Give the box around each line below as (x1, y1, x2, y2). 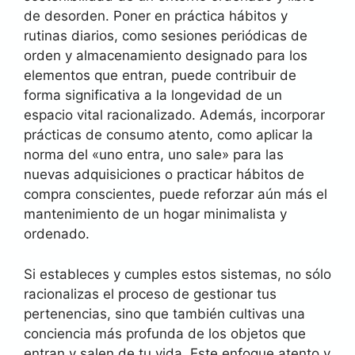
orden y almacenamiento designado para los (24, 48, 307, 63)
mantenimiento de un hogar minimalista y (24, 206, 287, 222)
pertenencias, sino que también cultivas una (24, 305, 305, 322)
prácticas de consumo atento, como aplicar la (24, 127, 313, 143)
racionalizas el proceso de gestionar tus (24, 285, 277, 302)
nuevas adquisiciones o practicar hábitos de (24, 166, 304, 182)
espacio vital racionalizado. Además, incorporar (24, 107, 325, 123)
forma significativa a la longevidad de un (24, 87, 282, 103)
